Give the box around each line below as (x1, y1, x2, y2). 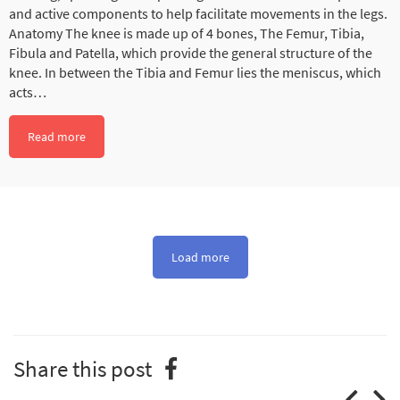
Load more (171, 249, 229, 266)
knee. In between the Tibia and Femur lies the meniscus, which (9, 63, 381, 82)
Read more (28, 129, 86, 146)
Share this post (13, 354, 152, 383)
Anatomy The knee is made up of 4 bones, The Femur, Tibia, (9, 24, 364, 43)
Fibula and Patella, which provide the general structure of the (9, 44, 372, 62)
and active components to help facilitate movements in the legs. (9, 4, 387, 23)
